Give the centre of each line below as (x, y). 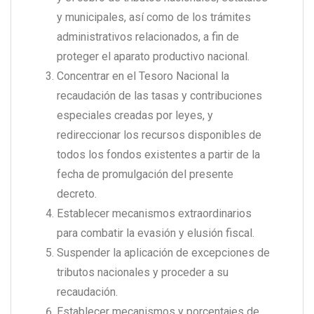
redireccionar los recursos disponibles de (159, 135)
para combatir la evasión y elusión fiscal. (156, 233)
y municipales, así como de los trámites (154, 18)
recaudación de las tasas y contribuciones (159, 96)
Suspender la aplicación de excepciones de (163, 253)
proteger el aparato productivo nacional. (153, 57)
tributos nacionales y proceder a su (143, 273)
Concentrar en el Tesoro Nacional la (143, 76)
